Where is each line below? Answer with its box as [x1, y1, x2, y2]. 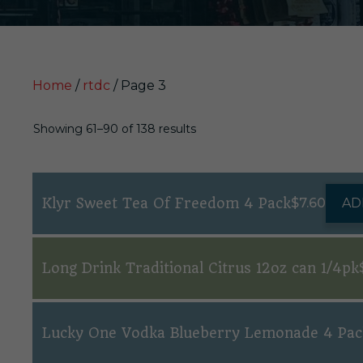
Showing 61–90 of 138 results [33, 122, 196, 136]
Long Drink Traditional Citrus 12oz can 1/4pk [42, 260, 359, 276]
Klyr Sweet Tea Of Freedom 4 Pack [42, 195, 291, 211]
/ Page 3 [110, 78, 166, 93]
